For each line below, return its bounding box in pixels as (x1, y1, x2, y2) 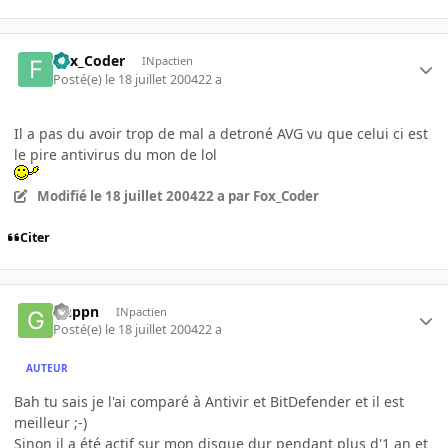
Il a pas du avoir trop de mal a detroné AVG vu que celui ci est (14, 123, 428, 143)
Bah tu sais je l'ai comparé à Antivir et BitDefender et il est (14, 392, 404, 412)
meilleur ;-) (14, 413, 87, 433)
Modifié (36, 186, 90, 205)
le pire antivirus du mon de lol (14, 144, 217, 164)
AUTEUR (26, 360, 69, 375)
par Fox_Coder (224, 186, 319, 205)
